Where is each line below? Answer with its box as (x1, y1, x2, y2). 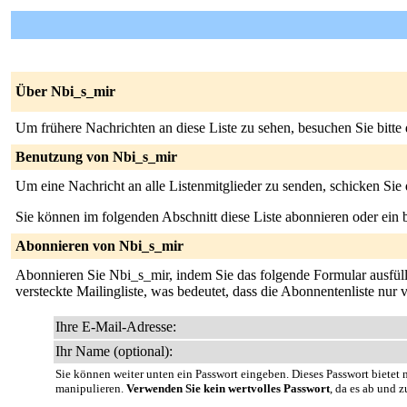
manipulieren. (55, 382, 126, 395)
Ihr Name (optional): (55, 343, 173, 359)
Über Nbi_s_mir (15, 84, 115, 99)
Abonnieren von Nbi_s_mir (15, 238, 184, 253)
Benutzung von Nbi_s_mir (15, 149, 177, 164)
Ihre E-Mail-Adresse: (55, 319, 176, 334)
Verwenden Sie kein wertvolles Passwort (126, 382, 330, 395)
